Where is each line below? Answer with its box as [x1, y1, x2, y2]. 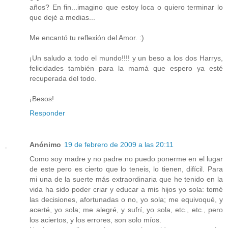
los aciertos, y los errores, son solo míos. [30, 215, 161, 224]
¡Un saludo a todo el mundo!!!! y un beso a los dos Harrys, [30, 53, 223, 62]
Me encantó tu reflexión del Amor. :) [30, 33, 144, 42]
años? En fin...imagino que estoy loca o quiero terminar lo [30, 3, 223, 11]
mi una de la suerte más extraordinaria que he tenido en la [30, 175, 223, 183]
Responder [30, 108, 65, 117]
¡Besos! [30, 94, 54, 103]
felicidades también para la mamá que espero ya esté [30, 64, 223, 72]
